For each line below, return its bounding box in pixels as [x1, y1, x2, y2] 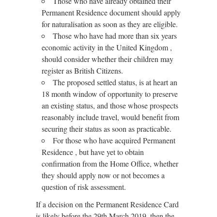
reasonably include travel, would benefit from [42, 112, 179, 122]
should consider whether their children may [42, 54, 173, 64]
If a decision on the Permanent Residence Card [36, 199, 179, 209]
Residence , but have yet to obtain [42, 147, 144, 157]
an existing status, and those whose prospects [42, 100, 178, 110]
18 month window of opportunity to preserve [42, 89, 178, 99]
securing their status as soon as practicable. [42, 124, 171, 134]
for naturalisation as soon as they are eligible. [42, 19, 178, 29]
